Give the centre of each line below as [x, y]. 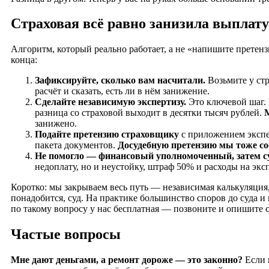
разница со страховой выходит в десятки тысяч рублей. [150, 113]
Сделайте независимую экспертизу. [110, 102]
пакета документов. [76, 145]
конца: [24, 60]
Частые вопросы [66, 234]
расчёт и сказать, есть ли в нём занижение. [122, 91]
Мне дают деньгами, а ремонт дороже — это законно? [127, 260]
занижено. [56, 124]
